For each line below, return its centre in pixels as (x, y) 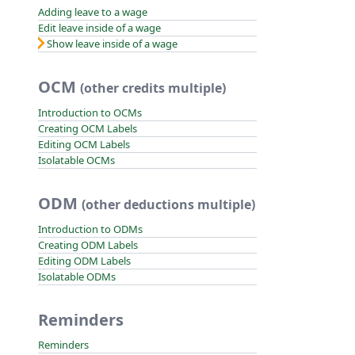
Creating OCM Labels (88, 128)
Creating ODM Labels (88, 245)
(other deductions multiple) (168, 204)
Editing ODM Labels (84, 261)
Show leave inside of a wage (112, 44)
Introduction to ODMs (90, 229)
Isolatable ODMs (77, 277)
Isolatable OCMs (76, 160)
